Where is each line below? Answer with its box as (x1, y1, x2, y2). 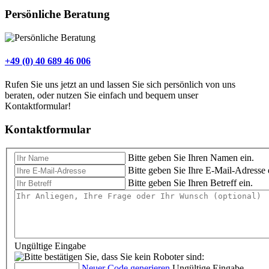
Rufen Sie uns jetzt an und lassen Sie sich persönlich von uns (5, 79, 235, 90)
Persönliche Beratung (5, 7, 110, 20)
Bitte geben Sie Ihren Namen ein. (128, 153, 254, 163)
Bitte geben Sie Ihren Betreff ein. (128, 178, 253, 189)
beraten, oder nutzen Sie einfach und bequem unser (5, 90, 198, 101)
